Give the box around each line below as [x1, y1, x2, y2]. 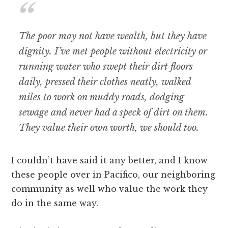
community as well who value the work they [11, 184, 208, 194]
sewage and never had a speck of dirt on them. [19, 107, 209, 119]
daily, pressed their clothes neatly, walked [19, 76, 191, 88]
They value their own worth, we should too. [19, 122, 199, 134]
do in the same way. [11, 198, 99, 209]
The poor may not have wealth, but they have [19, 31, 207, 42]
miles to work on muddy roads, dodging [19, 92, 185, 103]
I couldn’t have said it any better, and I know [11, 155, 208, 166]
